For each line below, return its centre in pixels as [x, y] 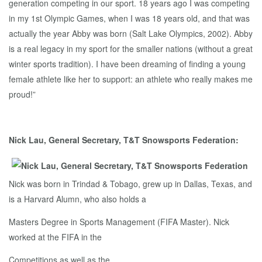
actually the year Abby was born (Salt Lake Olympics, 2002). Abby [131, 34]
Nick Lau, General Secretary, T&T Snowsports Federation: [124, 140]
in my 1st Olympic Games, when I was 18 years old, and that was [129, 18]
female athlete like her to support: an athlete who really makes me [131, 79]
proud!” [22, 94]
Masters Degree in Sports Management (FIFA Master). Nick [119, 222]
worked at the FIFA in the [55, 237]
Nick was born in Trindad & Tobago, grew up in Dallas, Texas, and [130, 184]
